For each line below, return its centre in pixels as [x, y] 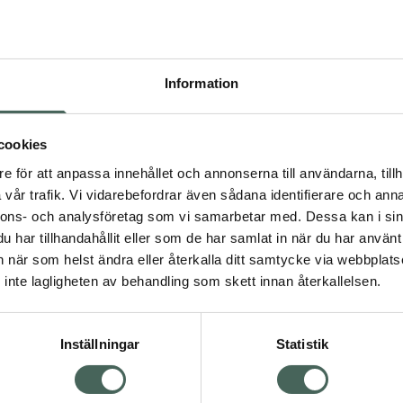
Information [201, 83]
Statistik [302, 344]
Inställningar [100, 344]
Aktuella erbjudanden [299, 253]
